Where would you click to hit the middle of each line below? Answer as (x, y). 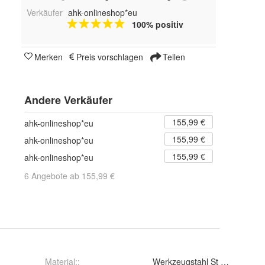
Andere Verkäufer (68, 100)
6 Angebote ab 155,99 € (70, 176)
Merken (49, 57)
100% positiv (157, 25)
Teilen (173, 57)
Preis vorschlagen (110, 57)
